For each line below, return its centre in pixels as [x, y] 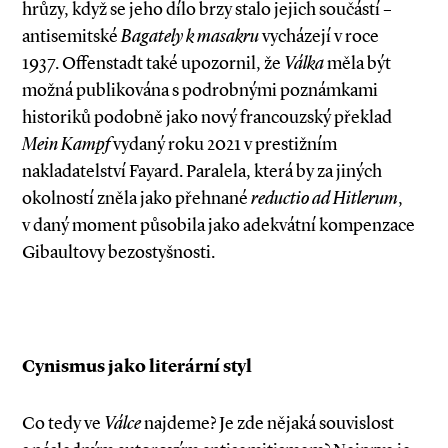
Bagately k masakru [190, 36]
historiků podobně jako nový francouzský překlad [207, 117]
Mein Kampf [66, 144]
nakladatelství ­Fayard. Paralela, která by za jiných [202, 171]
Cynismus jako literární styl [137, 366]
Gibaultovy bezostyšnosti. [118, 252]
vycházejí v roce [319, 36]
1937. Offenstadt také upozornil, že [153, 63]
